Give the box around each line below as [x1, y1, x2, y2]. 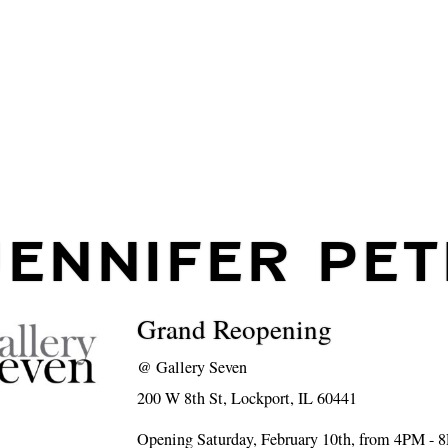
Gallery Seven [156, 356, 248, 378]
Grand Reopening [137, 311, 333, 347]
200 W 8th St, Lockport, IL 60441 [137, 387, 358, 409]
